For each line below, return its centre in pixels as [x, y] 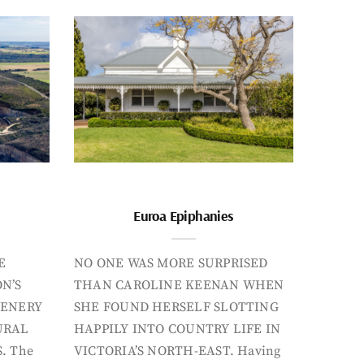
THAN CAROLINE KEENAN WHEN [179, 285]
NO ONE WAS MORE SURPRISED [171, 263]
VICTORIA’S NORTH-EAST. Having [178, 351]
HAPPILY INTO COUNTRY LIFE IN [178, 329]
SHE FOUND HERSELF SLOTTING [176, 307]
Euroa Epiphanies [184, 215]
